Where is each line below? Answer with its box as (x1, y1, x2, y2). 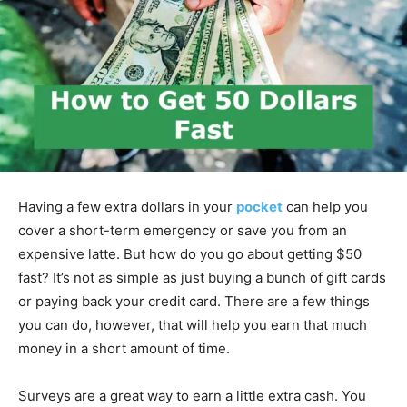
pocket (236, 197, 283, 215)
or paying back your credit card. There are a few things (18, 292, 370, 310)
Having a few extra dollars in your (18, 197, 236, 215)
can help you (286, 197, 368, 215)
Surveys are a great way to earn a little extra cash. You (18, 386, 366, 404)
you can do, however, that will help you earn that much (18, 315, 367, 333)
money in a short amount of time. (18, 339, 230, 357)
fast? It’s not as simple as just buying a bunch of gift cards (18, 268, 386, 286)
